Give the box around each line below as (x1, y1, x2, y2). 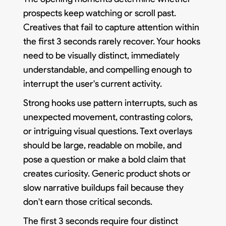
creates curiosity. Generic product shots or (23, 167, 191, 179)
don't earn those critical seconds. (23, 196, 153, 207)
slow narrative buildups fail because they (23, 182, 184, 193)
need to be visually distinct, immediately (23, 49, 180, 61)
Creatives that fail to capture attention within (23, 21, 200, 33)
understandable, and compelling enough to (23, 64, 192, 75)
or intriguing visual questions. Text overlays (23, 125, 193, 137)
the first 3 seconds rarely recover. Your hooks (23, 35, 201, 47)
